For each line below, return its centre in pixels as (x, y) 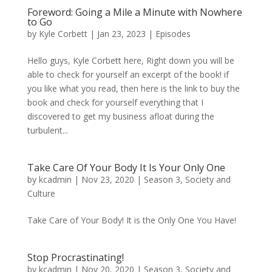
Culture (41, 194)
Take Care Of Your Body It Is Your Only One (126, 168)
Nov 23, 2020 (107, 180)
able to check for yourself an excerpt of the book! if (128, 75)
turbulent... (47, 131)
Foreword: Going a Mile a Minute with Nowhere (134, 12)
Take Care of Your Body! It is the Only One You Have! (131, 220)
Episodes (173, 34)
